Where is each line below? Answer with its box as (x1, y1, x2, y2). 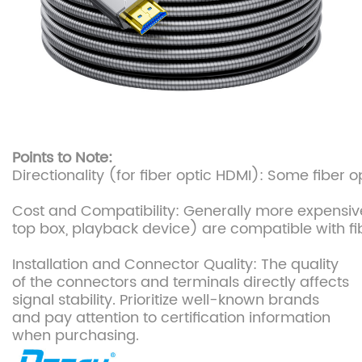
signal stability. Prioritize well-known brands (12, 288, 319, 313)
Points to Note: (12, 146, 112, 170)
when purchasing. (12, 324, 139, 348)
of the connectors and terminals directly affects (12, 271, 349, 295)
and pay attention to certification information (12, 306, 330, 330)
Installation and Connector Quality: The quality (12, 253, 339, 277)
